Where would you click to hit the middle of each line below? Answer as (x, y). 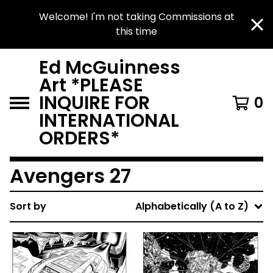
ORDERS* (79, 138)
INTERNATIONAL (109, 120)
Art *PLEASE (91, 85)
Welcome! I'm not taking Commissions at (136, 17)
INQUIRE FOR (94, 103)
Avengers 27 (70, 176)
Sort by (28, 206)
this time (136, 31)
